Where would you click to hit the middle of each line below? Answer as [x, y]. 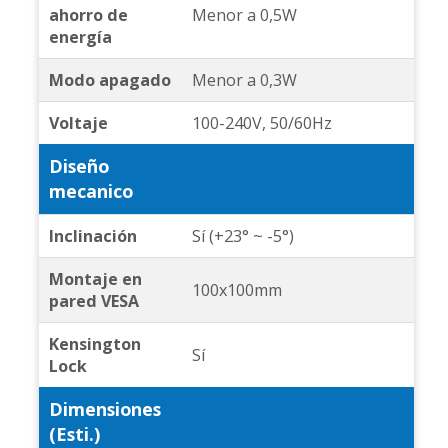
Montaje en [95, 279]
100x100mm [236, 290]
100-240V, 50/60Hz [261, 123]
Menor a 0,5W [244, 15]
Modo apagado [109, 80]
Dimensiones [104, 409]
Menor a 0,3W [244, 80]
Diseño [78, 166]
